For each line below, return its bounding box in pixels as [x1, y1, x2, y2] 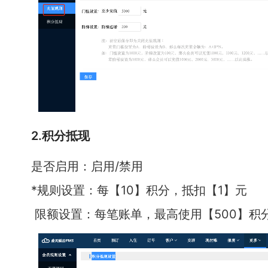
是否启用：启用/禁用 [31, 159, 143, 173]
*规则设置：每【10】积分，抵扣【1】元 [31, 182, 247, 197]
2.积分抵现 [31, 128, 90, 143]
